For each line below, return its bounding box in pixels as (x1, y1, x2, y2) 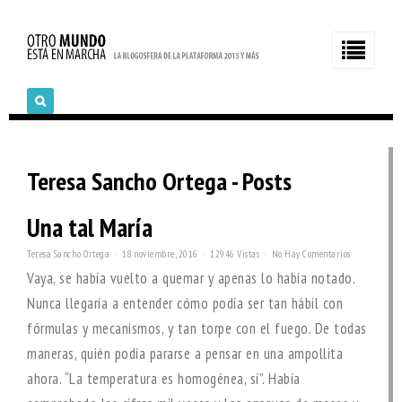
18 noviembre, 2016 (121, 248, 198, 260)
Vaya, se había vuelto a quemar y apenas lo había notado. (27, 268, 354, 288)
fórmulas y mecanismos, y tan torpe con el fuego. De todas (27, 319, 367, 338)
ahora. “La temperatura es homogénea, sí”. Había (27, 369, 301, 389)
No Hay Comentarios (271, 248, 351, 260)
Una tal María (27, 211, 153, 244)
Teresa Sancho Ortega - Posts (27, 164, 292, 197)
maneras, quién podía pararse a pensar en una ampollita (27, 344, 343, 363)
